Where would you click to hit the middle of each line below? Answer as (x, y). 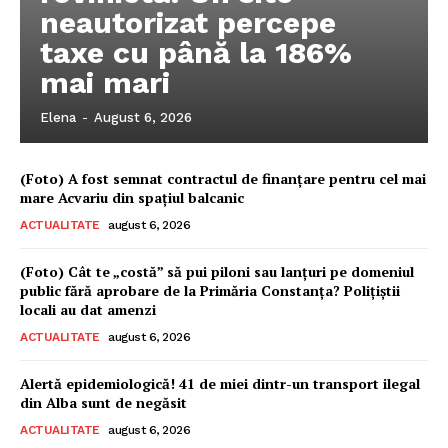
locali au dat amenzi (88, 309)
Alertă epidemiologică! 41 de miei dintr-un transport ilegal (220, 383)
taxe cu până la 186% (196, 52)
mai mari (105, 82)
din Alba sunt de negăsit (103, 402)
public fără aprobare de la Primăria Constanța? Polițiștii (210, 290)
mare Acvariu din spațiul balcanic (132, 197)
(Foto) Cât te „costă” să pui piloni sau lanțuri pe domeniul (217, 271)
